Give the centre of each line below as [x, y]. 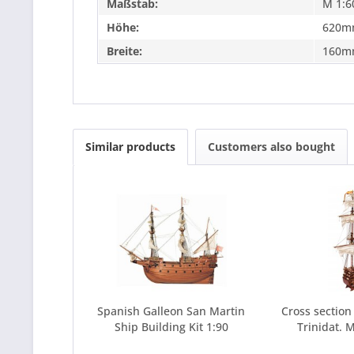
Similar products [130, 147]
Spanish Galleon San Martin [171, 311]
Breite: [124, 51]
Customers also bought [271, 147]
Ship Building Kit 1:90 [171, 327]
